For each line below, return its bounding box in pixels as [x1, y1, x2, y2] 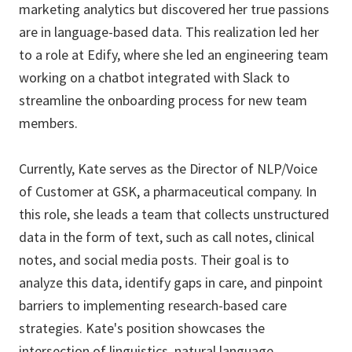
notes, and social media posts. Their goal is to [19, 251, 289, 269]
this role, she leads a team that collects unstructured [19, 205, 329, 223]
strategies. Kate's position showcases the [19, 319, 265, 337]
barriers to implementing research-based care [19, 296, 287, 314]
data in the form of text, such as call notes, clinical [19, 228, 314, 246]
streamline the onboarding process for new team [19, 91, 307, 109]
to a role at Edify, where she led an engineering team [19, 46, 328, 64]
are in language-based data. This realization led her [19, 23, 319, 41]
